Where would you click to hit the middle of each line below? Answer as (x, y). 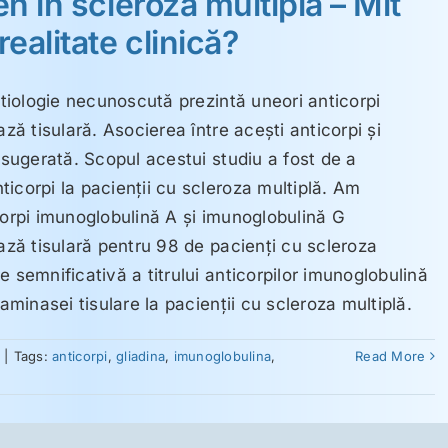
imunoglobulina (222, 356)
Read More (390, 356)
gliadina (141, 356)
